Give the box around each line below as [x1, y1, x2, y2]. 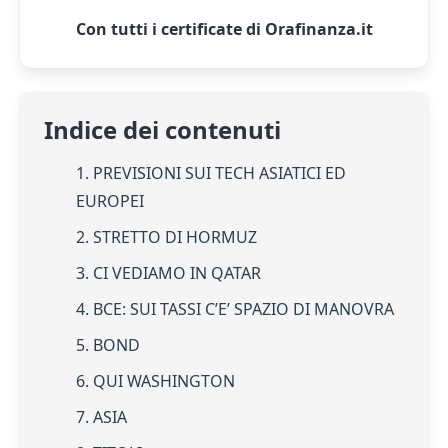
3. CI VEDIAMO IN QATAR [76, 262, 261, 285]
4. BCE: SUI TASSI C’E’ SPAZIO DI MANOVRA [76, 298, 394, 321]
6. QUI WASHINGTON [76, 370, 235, 393]
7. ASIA [76, 406, 127, 429]
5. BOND [76, 334, 140, 357]
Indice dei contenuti [44, 113, 281, 147]
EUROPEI [76, 190, 144, 213]
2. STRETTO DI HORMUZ [76, 226, 257, 249]
